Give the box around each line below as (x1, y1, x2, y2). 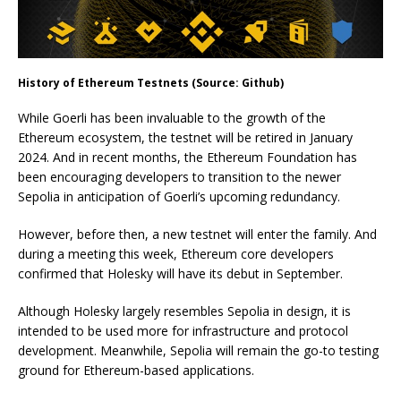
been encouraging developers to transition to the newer (18, 168, 341, 186)
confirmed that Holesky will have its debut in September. (18, 265, 343, 283)
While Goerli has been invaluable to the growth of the (18, 109, 326, 127)
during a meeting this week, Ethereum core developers (18, 245, 334, 263)
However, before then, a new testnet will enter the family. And (18, 226, 377, 243)
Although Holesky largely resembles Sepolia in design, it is (18, 303, 351, 320)
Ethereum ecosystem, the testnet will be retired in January (18, 129, 353, 147)
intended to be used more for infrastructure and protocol (18, 322, 348, 340)
